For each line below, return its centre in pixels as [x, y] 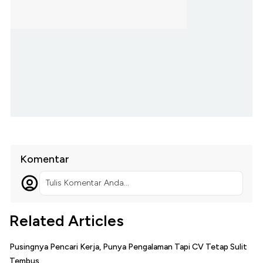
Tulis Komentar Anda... [87, 183]
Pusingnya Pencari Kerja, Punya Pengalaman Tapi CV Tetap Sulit [128, 247]
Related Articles [67, 221]
